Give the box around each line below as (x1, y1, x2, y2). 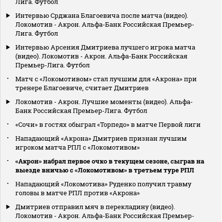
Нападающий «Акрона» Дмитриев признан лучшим (15, 134, 187, 143)
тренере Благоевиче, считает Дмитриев (15, 83, 149, 93)
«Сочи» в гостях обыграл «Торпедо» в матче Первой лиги (15, 120, 201, 129)
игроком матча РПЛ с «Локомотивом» (15, 143, 140, 152)
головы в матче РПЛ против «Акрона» (15, 188, 140, 198)
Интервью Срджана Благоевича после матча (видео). (15, 11, 188, 20)
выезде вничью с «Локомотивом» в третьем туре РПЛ (15, 166, 194, 175)
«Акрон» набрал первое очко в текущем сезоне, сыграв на (15, 157, 204, 166)
